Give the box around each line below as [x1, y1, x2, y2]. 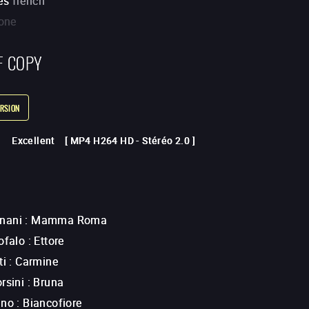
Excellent [12, 134, 55, 148]
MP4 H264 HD [70, 134, 134, 148]
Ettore [34, 233, 64, 249]
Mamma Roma [31, 212, 108, 228]
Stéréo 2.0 [142, 134, 190, 148]
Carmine [15, 254, 59, 270]
